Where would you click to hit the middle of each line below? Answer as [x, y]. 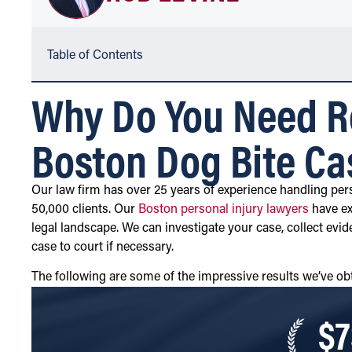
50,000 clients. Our [85, 210]
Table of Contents [95, 56]
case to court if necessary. [103, 248]
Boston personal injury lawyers [224, 210]
